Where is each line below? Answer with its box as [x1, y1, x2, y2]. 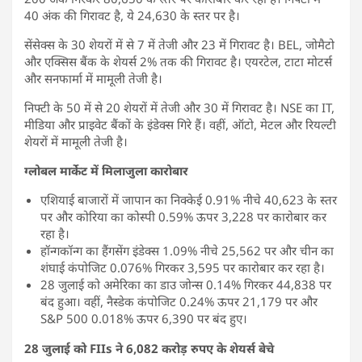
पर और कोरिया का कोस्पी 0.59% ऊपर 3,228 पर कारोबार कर [40, 208, 326, 225]
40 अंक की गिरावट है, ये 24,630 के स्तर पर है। [24, 6, 240, 23]
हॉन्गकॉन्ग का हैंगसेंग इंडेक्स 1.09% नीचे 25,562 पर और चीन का [40, 242, 334, 259]
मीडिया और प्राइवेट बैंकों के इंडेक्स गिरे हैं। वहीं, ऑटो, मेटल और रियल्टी [24, 116, 336, 133]
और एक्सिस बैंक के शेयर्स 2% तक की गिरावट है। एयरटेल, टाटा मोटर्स [24, 53, 332, 69]
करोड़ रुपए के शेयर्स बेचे [162, 339, 274, 356]
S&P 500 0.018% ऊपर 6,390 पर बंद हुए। [40, 309, 247, 326]
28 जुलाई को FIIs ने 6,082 [24, 339, 158, 356]
